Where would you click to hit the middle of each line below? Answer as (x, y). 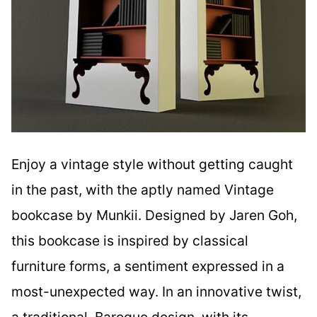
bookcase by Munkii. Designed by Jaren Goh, (154, 215)
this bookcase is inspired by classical (130, 240)
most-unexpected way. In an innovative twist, (156, 291)
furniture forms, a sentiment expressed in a (148, 266)
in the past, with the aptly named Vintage (143, 189)
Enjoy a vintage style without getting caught (152, 164)
